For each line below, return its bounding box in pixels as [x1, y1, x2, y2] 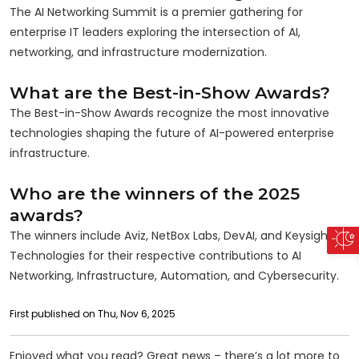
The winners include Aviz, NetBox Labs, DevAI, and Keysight [10, 227, 333, 244]
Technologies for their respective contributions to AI [10, 247, 301, 264]
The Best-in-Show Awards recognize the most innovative [10, 104, 329, 121]
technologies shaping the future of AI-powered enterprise [10, 124, 334, 141]
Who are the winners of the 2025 [10, 183, 300, 204]
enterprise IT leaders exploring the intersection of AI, [10, 23, 301, 40]
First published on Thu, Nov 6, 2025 [10, 306, 175, 321]
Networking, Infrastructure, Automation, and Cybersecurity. [10, 267, 339, 284]
